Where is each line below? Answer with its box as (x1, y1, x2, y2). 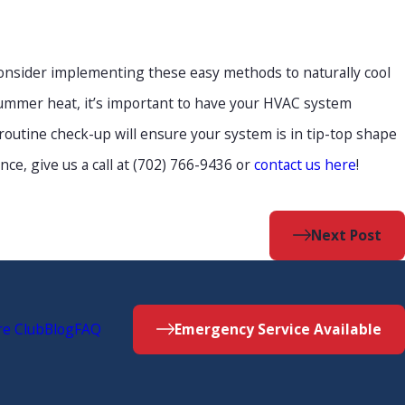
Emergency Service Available (174, 319, 382, 340)
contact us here (254, 154, 357, 174)
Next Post (311, 225, 382, 246)
